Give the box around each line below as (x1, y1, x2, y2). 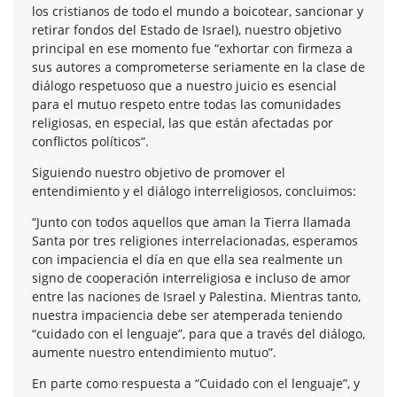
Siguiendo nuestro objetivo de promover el (32, 163, 285, 181)
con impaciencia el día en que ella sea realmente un (32, 250, 343, 268)
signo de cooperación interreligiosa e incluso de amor (32, 269, 351, 286)
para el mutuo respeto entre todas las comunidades (32, 95, 341, 113)
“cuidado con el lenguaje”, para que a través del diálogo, (32, 324, 365, 342)
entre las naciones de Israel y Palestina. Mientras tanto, (32, 287, 361, 305)
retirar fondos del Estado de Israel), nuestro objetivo (32, 20, 341, 38)
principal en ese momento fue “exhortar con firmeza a (32, 39, 353, 57)
